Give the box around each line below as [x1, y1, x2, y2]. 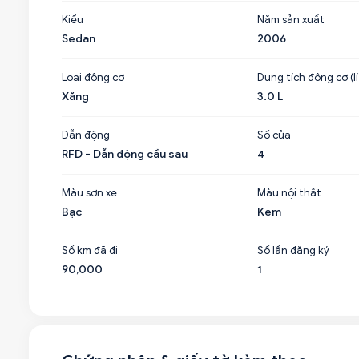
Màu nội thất [256, 186, 321, 200]
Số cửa [256, 128, 291, 142]
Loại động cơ [62, 71, 124, 84]
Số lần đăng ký [256, 244, 329, 257]
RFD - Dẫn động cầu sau [62, 147, 188, 161]
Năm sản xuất [256, 13, 325, 26]
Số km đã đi [62, 244, 118, 257]
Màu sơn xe [62, 186, 117, 200]
